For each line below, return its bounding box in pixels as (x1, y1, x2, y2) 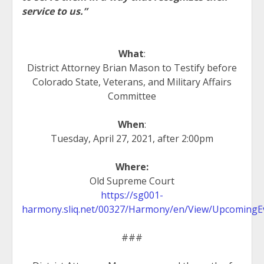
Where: (115, 160, 148, 173)
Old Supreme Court (90, 174, 174, 187)
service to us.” (22, 5, 87, 18)
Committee (108, 90, 156, 103)
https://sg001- (101, 189, 163, 202)
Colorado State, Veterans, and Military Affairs (32, 75, 232, 88)
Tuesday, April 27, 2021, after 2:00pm (51, 132, 213, 145)
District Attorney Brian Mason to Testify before (27, 61, 237, 74)
